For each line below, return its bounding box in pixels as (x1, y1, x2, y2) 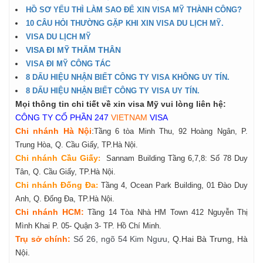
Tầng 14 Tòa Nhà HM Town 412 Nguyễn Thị (87, 207, 248, 217)
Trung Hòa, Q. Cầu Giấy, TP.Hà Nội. (15, 140, 138, 149)
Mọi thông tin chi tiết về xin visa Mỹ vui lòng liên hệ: (15, 99, 226, 109)
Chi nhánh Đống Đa (15, 180, 96, 190)
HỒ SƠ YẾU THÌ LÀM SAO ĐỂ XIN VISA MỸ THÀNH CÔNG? (26, 5, 242, 14)
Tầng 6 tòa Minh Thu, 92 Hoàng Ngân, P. (93, 126, 248, 136)
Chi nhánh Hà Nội (15, 126, 92, 136)
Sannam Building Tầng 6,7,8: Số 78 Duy (106, 153, 248, 163)
